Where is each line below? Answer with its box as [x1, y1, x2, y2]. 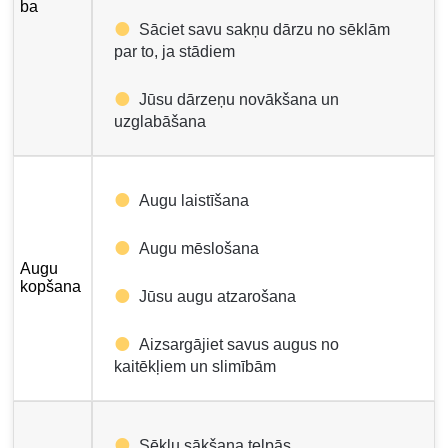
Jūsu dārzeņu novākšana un [139, 90, 340, 108]
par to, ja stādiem [114, 42, 236, 60]
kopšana [20, 277, 82, 295]
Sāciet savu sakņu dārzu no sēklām [139, 20, 391, 38]
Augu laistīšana [139, 191, 250, 209]
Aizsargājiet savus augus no [139, 335, 340, 353]
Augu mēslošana [139, 239, 260, 257]
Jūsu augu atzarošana [139, 287, 297, 305]
